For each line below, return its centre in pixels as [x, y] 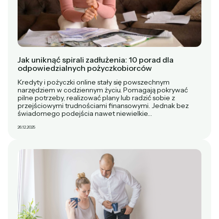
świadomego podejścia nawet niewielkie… [85, 113]
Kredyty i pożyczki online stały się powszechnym [94, 82]
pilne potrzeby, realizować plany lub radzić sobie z [96, 98]
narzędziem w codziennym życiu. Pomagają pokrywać [103, 90]
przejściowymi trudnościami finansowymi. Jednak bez [103, 105]
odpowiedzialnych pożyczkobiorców [85, 68]
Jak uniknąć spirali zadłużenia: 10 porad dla [96, 59]
